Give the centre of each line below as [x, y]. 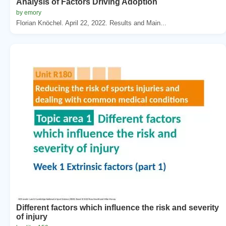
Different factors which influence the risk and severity [118, 207]
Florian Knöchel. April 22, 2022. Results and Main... [91, 23]
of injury [32, 216]
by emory [29, 12]
